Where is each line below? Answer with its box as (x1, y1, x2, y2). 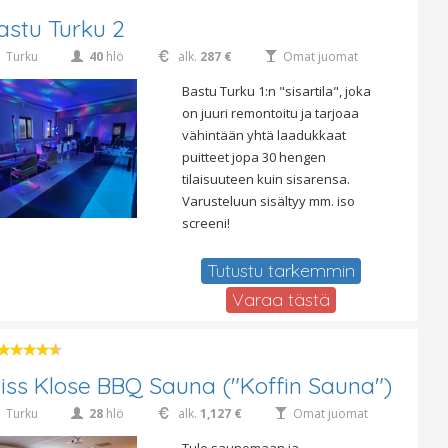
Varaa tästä (231, 288, 330, 312)
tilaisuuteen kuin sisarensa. (181, 170, 350, 189)
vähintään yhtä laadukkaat (181, 126, 346, 145)
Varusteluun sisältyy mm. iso (181, 192, 355, 211)
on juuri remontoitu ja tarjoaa (181, 104, 359, 123)
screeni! (181, 214, 230, 233)
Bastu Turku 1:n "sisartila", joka (181, 82, 371, 101)
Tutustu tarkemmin (206, 259, 355, 283)
